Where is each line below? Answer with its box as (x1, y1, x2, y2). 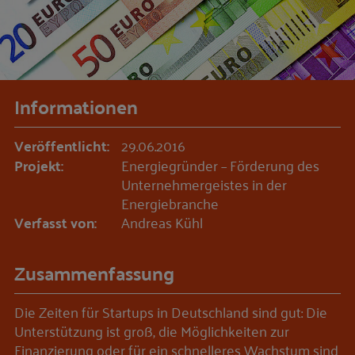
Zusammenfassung (14, 256, 174, 291)
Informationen (14, 90, 138, 124)
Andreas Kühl (121, 209, 203, 235)
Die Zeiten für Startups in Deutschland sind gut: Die (14, 299, 327, 325)
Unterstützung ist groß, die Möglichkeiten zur (14, 318, 289, 344)
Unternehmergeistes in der (121, 171, 287, 197)
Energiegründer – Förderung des (121, 152, 319, 178)
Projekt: (14, 152, 63, 179)
